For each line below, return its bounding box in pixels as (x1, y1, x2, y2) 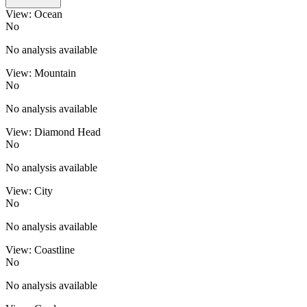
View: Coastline (5, 243, 75, 256)
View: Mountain (5, 66, 76, 79)
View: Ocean (5, 8, 62, 20)
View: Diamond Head (5, 125, 101, 138)
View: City (5, 184, 53, 197)
